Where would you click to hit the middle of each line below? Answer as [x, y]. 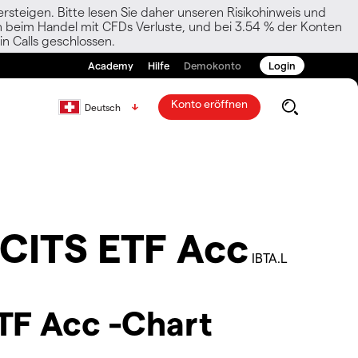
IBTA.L [269, 257]
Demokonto [213, 65]
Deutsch [103, 107]
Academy [111, 65]
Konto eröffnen [209, 103]
